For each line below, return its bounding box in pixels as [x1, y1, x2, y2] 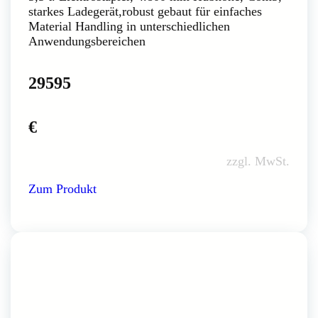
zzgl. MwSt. [226, 153, 290, 168]
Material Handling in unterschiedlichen [28, 18, 230, 33]
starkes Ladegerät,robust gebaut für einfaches [28, 4, 262, 18]
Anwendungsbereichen [28, 33, 146, 48]
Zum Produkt [28, 181, 97, 196]
